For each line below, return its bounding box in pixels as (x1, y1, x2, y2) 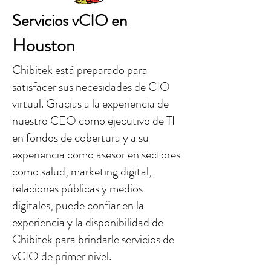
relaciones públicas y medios (12, 180, 143, 197)
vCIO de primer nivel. (12, 247, 111, 265)
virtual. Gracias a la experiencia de (12, 95, 169, 113)
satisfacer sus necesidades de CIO (12, 78, 170, 96)
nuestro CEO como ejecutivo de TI (12, 112, 175, 129)
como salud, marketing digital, (12, 163, 152, 180)
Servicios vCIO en (12, 9, 127, 32)
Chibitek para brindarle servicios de (12, 230, 174, 248)
